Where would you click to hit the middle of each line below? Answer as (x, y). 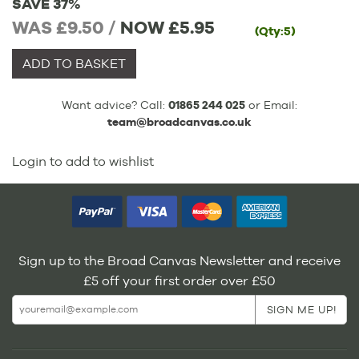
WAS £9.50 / (64, 28)
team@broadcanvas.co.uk (179, 121)
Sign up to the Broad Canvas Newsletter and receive (179, 260)
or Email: (271, 105)
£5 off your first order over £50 (179, 280)
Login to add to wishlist (83, 161)
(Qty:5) (275, 32)
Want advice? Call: (115, 105)
